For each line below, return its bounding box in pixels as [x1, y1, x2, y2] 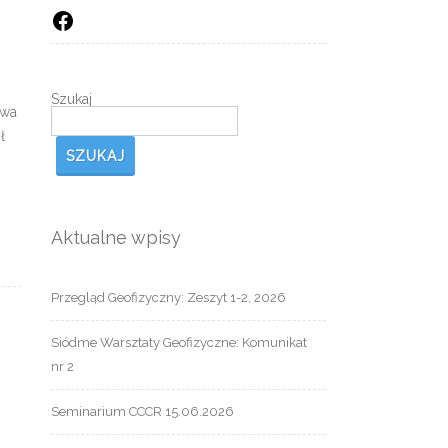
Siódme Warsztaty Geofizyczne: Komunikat [51, 335, 307, 351]
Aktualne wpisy [51, 227, 181, 249]
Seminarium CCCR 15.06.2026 [51, 404, 234, 420]
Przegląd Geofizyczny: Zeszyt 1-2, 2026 [51, 290, 286, 306]
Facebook [74, 11, 131, 27]
